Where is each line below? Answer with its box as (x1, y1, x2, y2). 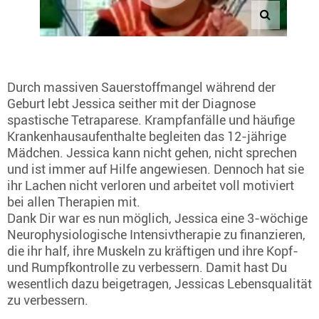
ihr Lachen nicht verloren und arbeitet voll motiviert (7, 178, 294, 193)
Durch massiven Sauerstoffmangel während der (7, 80, 276, 95)
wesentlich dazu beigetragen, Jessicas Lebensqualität (7, 276, 312, 291)
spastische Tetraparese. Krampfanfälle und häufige (7, 113, 295, 127)
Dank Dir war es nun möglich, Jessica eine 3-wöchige (7, 211, 308, 226)
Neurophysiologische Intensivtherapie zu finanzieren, (7, 227, 305, 242)
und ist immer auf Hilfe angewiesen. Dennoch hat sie (7, 162, 304, 177)
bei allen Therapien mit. (7, 194, 143, 209)
